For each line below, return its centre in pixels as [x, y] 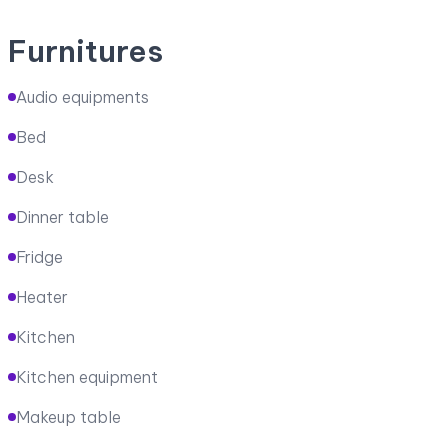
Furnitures [85, 50]
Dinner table [62, 216]
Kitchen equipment [87, 376]
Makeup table [68, 416]
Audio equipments [82, 96]
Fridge [39, 256]
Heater [42, 296]
